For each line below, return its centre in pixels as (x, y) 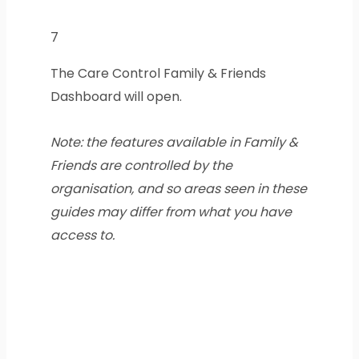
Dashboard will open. (116, 97)
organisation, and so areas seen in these (178, 189)
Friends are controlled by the (141, 166)
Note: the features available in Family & (174, 143)
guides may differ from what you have (171, 212)
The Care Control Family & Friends (158, 74)
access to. (82, 236)
